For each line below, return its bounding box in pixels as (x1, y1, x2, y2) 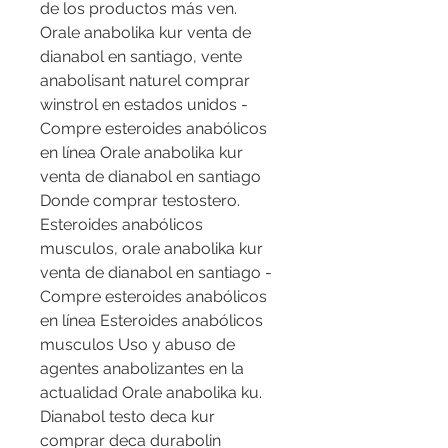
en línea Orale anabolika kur (40, 143, 243, 163)
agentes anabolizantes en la (40, 359, 244, 379)
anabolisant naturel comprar (40, 71, 250, 91)
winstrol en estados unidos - (40, 95, 248, 115)
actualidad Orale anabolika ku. (40, 383, 262, 403)
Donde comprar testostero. (40, 191, 240, 211)
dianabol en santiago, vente (40, 47, 242, 67)
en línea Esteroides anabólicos (40, 311, 263, 331)
